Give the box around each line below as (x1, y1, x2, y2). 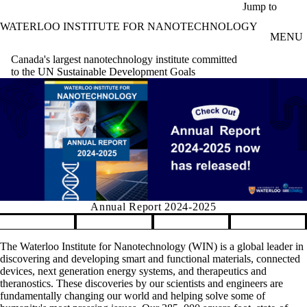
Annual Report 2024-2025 (90, 200, 217, 212)
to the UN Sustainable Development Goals (11, 65, 195, 77)
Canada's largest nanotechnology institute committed (11, 53, 237, 65)
